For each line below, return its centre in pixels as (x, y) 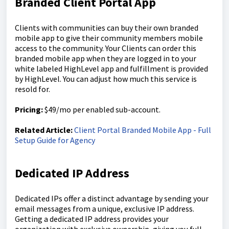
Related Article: (44, 130)
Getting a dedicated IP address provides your (92, 219)
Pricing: (29, 110)
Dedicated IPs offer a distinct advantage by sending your (112, 199)
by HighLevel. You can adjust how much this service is (106, 79)
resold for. (32, 89)
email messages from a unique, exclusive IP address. (105, 209)
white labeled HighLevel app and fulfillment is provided (111, 69)
